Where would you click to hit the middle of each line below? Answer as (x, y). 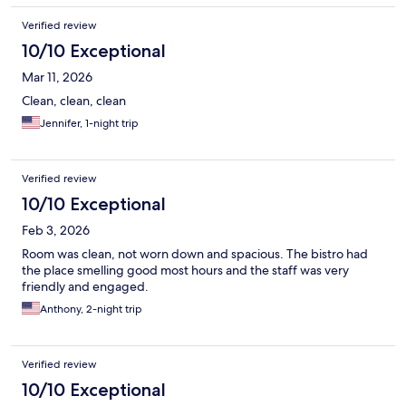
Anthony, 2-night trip (91, 309)
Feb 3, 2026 (56, 231)
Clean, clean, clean (74, 101)
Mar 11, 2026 (57, 77)
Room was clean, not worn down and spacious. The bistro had (195, 254)
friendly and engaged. (85, 287)
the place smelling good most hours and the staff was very (185, 271)
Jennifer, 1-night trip (89, 124)
